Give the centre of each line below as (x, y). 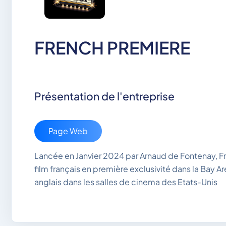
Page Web (68, 131)
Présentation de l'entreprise (104, 96)
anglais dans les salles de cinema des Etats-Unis (126, 182)
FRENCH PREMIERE (112, 47)
